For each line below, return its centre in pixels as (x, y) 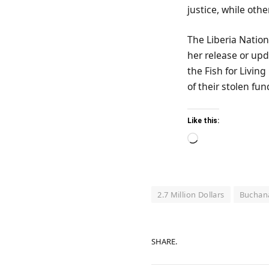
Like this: (203, 121)
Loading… (219, 140)
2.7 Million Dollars (191, 195)
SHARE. (165, 241)
